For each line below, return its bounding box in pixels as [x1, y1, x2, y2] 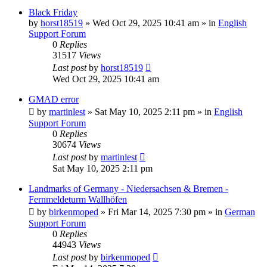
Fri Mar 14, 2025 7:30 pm [108, 206, 206, 217]
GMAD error [29, 94, 79, 104]
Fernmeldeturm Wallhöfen [29, 194, 127, 204]
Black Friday [29, 7, 77, 17]
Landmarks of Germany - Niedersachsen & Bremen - [29, 183, 228, 194]
